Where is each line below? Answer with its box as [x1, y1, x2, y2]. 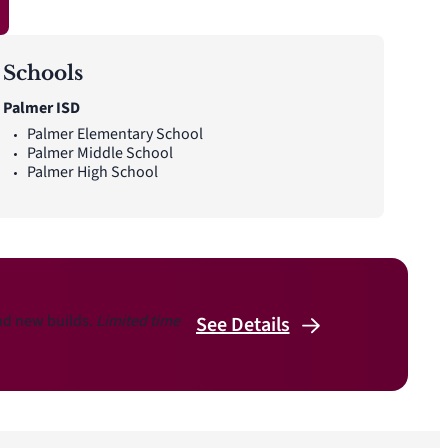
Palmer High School [26, 161, 158, 183]
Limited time [96, 310, 180, 332]
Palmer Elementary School [26, 123, 203, 145]
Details [230, 310, 290, 339]
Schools [2, 61, 83, 85]
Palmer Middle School [26, 142, 173, 164]
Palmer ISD [2, 97, 80, 119]
